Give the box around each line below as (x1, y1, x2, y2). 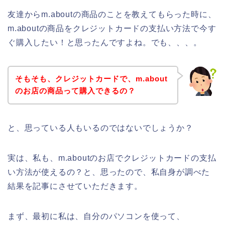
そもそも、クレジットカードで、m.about (15, 74, 168, 83)
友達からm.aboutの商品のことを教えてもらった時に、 (8, 10, 216, 19)
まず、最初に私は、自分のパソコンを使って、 (8, 212, 185, 221)
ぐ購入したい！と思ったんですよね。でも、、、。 (8, 38, 202, 47)
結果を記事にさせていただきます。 (8, 182, 143, 191)
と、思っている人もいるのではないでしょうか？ (8, 124, 193, 133)
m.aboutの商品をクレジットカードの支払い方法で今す (8, 24, 216, 33)
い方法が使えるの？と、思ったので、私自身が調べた (8, 168, 210, 177)
